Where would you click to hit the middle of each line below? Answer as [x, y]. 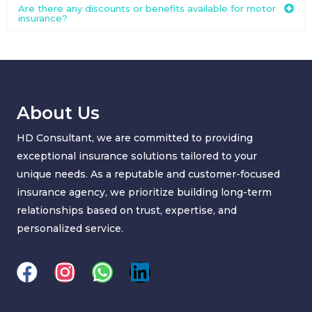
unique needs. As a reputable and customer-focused [148, 174]
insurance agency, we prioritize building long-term [144, 193]
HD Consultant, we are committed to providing [135, 138]
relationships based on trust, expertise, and [127, 211]
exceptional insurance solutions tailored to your [137, 156]
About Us [58, 113]
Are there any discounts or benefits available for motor [147, 9]
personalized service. [70, 229]
